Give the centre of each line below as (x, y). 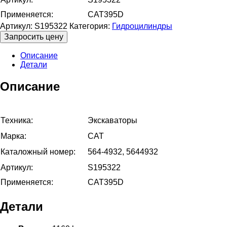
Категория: (91, 26)
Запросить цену (34, 36)
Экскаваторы (112, 120)
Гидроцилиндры (142, 26)
